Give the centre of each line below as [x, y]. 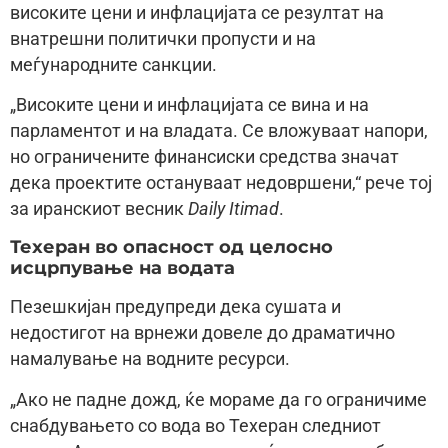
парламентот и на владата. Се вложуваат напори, [219, 131]
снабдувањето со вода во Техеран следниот [195, 425]
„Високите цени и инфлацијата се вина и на [189, 105]
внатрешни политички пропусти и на [163, 38]
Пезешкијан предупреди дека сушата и [175, 307]
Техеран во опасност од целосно [171, 247]
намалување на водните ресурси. [150, 359]
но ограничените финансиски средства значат [204, 157]
